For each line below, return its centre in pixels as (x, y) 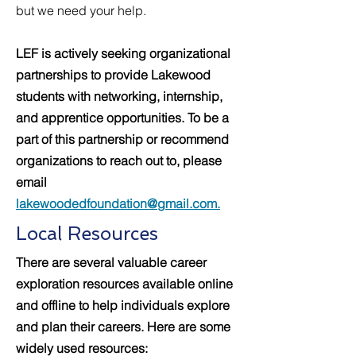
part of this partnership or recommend (122, 139)
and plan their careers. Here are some (123, 327)
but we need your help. (83, 10)
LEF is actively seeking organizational (123, 53)
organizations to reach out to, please (119, 161)
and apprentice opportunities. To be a (122, 118)
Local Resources (90, 233)
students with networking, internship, (119, 96)
